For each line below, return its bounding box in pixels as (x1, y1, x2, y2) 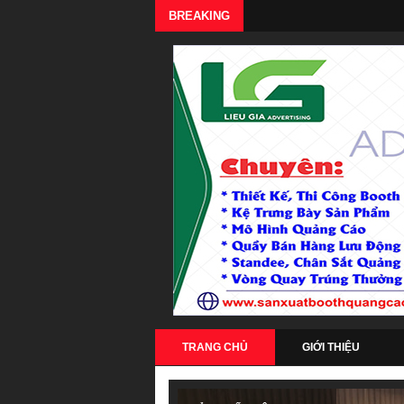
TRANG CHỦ (182, 341, 248, 353)
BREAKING (169, 9, 230, 23)
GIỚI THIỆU (302, 341, 360, 353)
